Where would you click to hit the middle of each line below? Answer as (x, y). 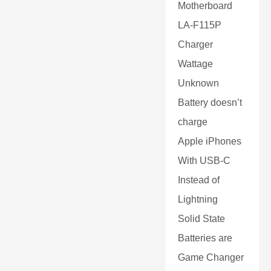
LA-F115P (200, 25)
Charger (195, 44)
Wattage (195, 64)
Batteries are (205, 238)
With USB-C (204, 161)
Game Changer (211, 257)
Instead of (199, 180)
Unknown (198, 83)
